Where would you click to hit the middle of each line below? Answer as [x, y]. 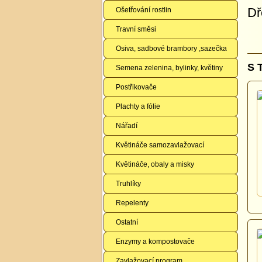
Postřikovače [136, 87]
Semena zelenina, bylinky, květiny [169, 68]
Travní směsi [136, 29]
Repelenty [132, 203]
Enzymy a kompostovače [155, 242]
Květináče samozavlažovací [160, 145]
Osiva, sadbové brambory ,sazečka [171, 49]
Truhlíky [128, 184]
